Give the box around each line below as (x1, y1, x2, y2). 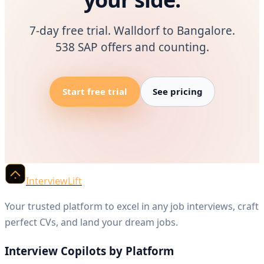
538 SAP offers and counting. (55, 39, 209, 55)
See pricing (152, 85, 203, 97)
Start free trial (62, 85, 127, 97)
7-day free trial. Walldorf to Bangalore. (29, 23, 235, 38)
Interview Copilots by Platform (5, 243, 174, 258)
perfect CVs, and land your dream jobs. (5, 216, 178, 229)
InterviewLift (26, 174, 82, 187)
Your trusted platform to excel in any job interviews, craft (5, 200, 259, 213)
